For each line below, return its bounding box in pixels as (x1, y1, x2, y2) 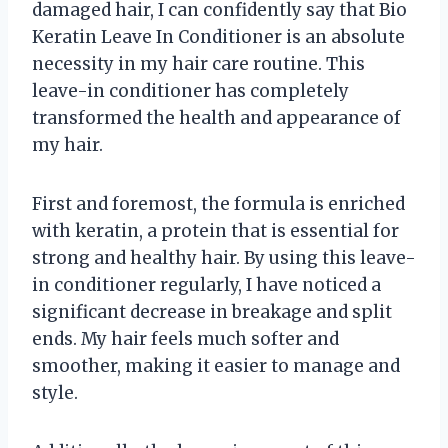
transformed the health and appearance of (32, 106, 401, 129)
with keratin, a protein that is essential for (32, 219, 399, 242)
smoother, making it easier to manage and (32, 354, 400, 377)
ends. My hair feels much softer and (32, 327, 339, 350)
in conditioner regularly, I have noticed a (32, 273, 381, 296)
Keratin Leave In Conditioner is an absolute (32, 25, 405, 48)
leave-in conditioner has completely (32, 79, 349, 102)
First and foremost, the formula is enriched (32, 192, 405, 215)
